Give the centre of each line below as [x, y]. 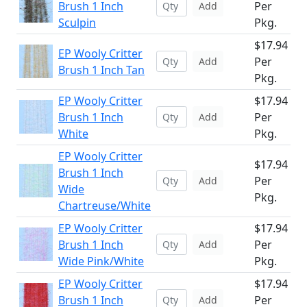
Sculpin [77, 23]
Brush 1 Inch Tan [101, 70]
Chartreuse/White [105, 206]
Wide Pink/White [101, 261]
